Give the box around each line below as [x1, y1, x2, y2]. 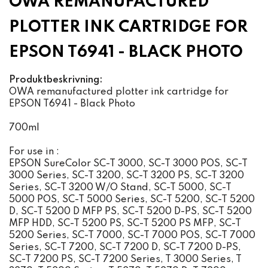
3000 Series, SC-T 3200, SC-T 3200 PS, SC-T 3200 [9, 171, 244, 181]
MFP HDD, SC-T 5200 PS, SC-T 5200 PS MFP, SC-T [9, 219, 241, 229]
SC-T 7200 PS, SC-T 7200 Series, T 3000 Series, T [9, 255, 242, 264]
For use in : [9, 147, 59, 157]
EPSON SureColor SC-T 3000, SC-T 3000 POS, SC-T [9, 159, 248, 169]
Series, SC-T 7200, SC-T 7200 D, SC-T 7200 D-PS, [9, 243, 241, 252]
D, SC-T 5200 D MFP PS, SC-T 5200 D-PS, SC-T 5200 [9, 207, 252, 217]
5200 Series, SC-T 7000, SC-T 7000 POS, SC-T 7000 [9, 231, 255, 240]
